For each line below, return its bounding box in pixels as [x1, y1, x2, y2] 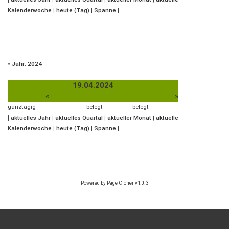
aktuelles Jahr [11, 114, 51, 121]
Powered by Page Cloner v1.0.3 [81, 180, 148, 186]
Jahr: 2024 [12, 60, 42, 67]
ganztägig [8, 103, 36, 110]
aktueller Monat [107, 114, 151, 121]
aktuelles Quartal [55, 114, 103, 121]
